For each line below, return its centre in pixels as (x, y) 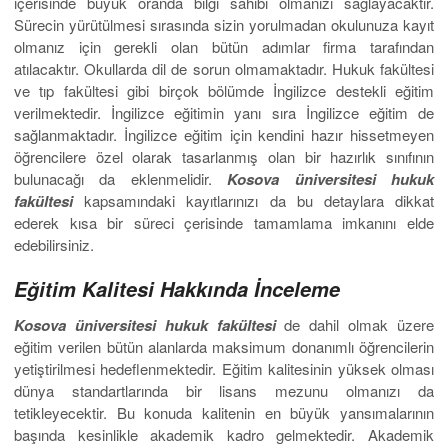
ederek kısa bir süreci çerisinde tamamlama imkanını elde (224, 223)
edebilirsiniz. (54, 245)
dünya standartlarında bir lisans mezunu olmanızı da (224, 391)
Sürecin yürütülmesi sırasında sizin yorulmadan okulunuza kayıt (224, 25)
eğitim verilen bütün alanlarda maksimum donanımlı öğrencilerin (224, 347)
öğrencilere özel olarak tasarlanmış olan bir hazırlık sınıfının (224, 157)
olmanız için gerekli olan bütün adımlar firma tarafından (224, 47)
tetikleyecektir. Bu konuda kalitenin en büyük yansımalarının (224, 413)
